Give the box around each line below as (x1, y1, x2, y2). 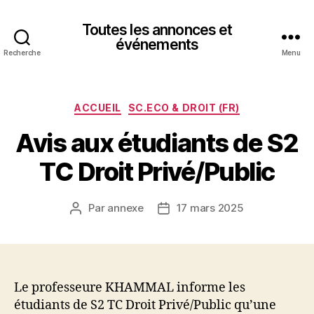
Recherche (4, 48, 41, 57)
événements (115, 35, 199, 53)
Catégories (156, 97, 219, 112)
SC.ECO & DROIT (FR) (128, 102, 240, 114)
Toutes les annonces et (81, 20, 233, 39)
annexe (107, 200, 144, 214)
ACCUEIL (74, 102, 121, 114)
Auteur (75, 201, 109, 215)
